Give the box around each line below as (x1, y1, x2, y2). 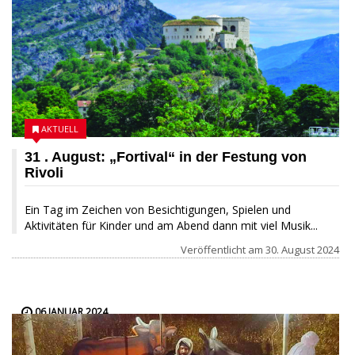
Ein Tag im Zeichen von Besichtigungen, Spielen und (25, 201, 291, 217)
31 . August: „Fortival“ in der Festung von (25, 148, 307, 165)
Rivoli (25, 164, 63, 181)
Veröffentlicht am (181, 242, 265, 257)
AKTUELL (41, 122, 78, 135)
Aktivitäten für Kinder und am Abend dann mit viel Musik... (25, 217, 318, 233)
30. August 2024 (265, 242, 339, 257)
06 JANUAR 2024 (32, 304, 108, 319)
